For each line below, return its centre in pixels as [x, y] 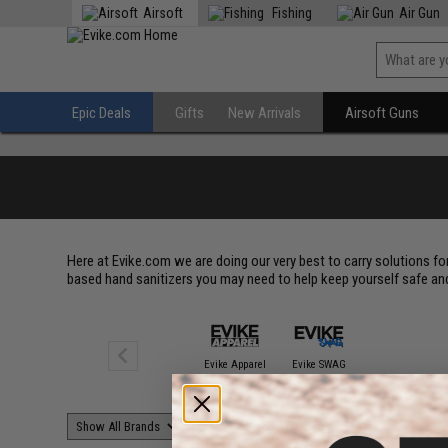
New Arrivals [265, 113]
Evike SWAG [319, 364]
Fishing [291, 13]
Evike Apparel [235, 364]
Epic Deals [102, 113]
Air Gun [420, 13]
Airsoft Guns [382, 113]
